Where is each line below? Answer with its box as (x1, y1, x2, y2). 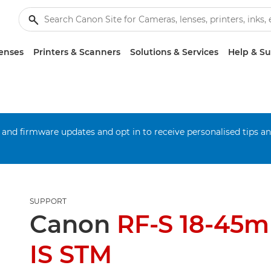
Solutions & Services (130, 47, 218, 57)
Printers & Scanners (33, 47, 120, 57)
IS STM (29, 240, 112, 269)
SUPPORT (29, 197, 67, 206)
